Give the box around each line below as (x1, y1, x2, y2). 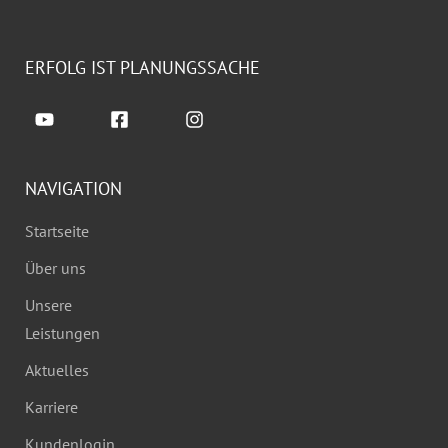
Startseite (25, 221, 89, 242)
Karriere (25, 397, 78, 418)
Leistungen (25, 323, 100, 344)
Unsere (25, 295, 72, 316)
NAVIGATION (25, 177, 122, 201)
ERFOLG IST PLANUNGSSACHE (25, 56, 260, 80)
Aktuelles (25, 360, 89, 381)
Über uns (25, 258, 86, 279)
